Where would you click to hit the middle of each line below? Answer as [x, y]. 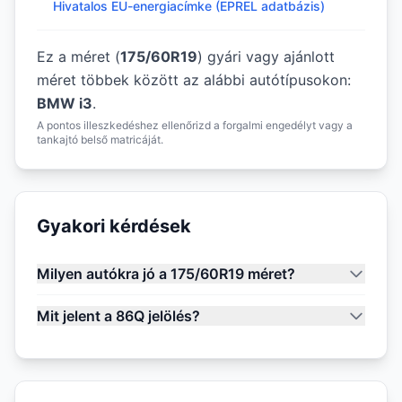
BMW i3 [65, 103]
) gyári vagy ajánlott [266, 57]
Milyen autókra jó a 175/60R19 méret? [166, 274]
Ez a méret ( [79, 57]
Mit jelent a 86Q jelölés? [118, 316]
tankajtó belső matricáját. [100, 140]
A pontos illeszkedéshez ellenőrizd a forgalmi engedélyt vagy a [195, 125]
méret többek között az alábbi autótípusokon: [194, 80]
